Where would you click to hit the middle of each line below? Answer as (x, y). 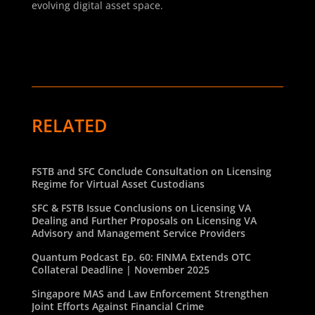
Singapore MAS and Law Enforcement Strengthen (150, 293)
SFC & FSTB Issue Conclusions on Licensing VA (141, 207)
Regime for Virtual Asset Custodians (118, 184)
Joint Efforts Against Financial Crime (117, 306)
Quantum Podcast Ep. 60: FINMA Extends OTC (141, 257)
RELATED (69, 126)
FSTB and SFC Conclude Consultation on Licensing (151, 171)
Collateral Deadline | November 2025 (120, 269)
